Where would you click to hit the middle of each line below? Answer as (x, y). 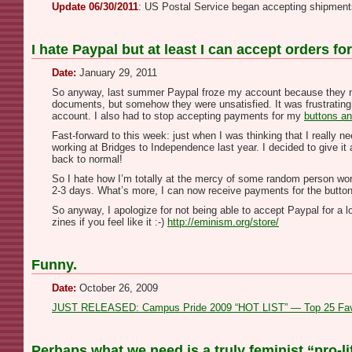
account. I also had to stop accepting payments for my (178, 116)
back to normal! (87, 159)
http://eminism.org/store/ (223, 222)
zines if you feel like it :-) (110, 222)
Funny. (54, 265)
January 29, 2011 (117, 73)
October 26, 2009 (117, 288)
